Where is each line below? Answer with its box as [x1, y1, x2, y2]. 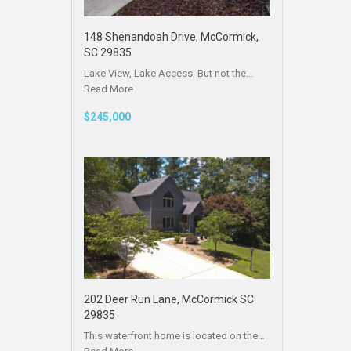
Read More [84, 82, 133, 95]
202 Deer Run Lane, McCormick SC [84, 293, 254, 306]
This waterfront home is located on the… [84, 330, 265, 342]
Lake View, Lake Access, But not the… [84, 67, 253, 79]
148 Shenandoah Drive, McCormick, [84, 30, 259, 43]
